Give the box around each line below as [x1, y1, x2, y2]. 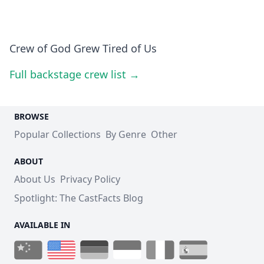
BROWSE [14, 110, 49, 122]
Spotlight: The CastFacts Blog [14, 191, 143, 204]
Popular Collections [14, 127, 101, 141]
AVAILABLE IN [14, 219, 70, 230]
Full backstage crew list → [9, 67, 140, 81]
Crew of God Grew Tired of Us [9, 41, 157, 55]
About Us [14, 172, 55, 186]
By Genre [105, 127, 146, 141]
